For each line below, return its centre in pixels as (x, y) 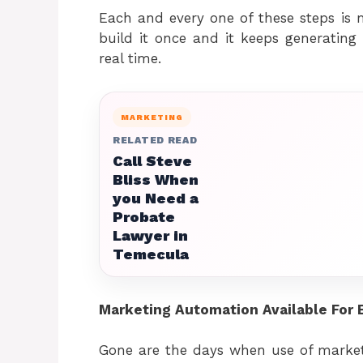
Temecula (151, 254)
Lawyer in (150, 235)
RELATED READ (155, 140)
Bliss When (156, 179)
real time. (130, 58)
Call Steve (152, 160)
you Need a (156, 198)
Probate (144, 216)
